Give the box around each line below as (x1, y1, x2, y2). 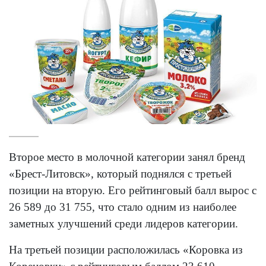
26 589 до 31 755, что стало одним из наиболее (9, 201, 236, 214)
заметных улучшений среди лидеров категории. (9, 217, 238, 230)
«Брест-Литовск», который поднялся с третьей (9, 167, 232, 180)
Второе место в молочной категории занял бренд (9, 151, 245, 164)
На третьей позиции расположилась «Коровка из (9, 243, 243, 256)
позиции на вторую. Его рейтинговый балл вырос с (9, 184, 256, 197)
